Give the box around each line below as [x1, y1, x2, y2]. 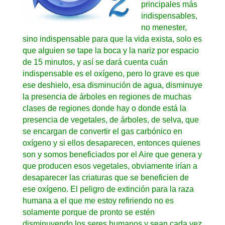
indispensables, [141, 11, 197, 20]
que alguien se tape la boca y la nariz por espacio [22, 46, 199, 55]
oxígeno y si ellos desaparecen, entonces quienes [22, 138, 200, 147]
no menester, [141, 23, 187, 32]
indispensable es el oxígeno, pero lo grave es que [22, 69, 199, 78]
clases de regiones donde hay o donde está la [22, 103, 186, 113]
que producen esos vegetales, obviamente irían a [22, 161, 197, 170]
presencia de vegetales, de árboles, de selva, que [22, 115, 199, 124]
